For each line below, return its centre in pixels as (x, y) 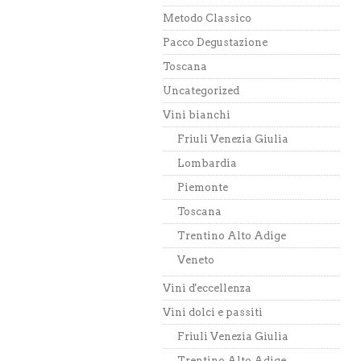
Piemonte (203, 187)
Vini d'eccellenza (207, 288)
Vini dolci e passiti (213, 312)
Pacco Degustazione (215, 42)
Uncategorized (201, 91)
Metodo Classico (207, 18)
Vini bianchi (197, 115)
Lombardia (207, 163)
